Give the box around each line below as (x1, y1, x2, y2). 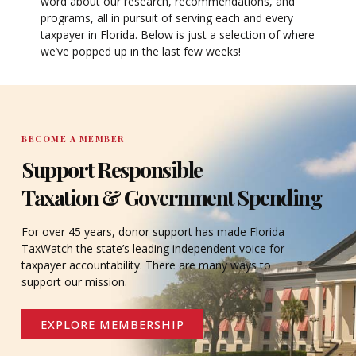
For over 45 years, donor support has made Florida (21, 223, 284, 239)
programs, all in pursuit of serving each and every (41, 10, 294, 26)
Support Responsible (21, 154, 203, 184)
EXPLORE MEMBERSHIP (41, 316, 184, 333)
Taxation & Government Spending (21, 182, 321, 211)
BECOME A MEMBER (21, 132, 125, 145)
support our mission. (21, 273, 127, 289)
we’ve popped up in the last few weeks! (41, 44, 242, 60)
